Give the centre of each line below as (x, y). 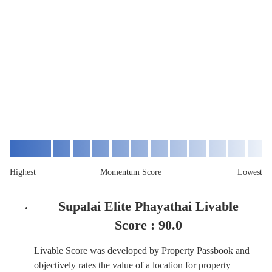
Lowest (250, 172)
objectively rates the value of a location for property (132, 265)
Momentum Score (131, 172)
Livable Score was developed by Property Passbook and (142, 250)
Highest (23, 172)
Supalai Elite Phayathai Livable (148, 206)
